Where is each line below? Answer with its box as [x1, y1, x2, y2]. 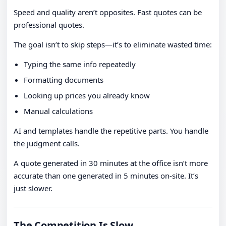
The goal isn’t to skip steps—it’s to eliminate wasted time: [14, 39, 212, 50]
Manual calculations [24, 106, 93, 117]
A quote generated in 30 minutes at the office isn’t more [14, 158, 208, 168]
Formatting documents [24, 75, 103, 85]
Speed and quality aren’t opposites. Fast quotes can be [14, 7, 202, 18]
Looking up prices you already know [24, 90, 150, 101]
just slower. [14, 183, 52, 194]
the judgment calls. [14, 138, 80, 149]
